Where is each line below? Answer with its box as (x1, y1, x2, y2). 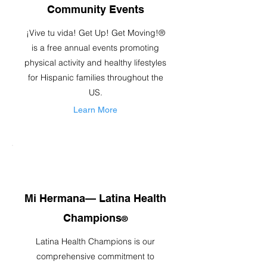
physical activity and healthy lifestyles (24, 57, 166, 68)
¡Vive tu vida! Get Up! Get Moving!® (26, 27, 165, 38)
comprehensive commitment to (36, 251, 154, 262)
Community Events (46, 3, 144, 15)
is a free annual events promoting (32, 42, 159, 53)
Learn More (73, 105, 117, 114)
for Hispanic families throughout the (27, 72, 163, 83)
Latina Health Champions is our (36, 236, 155, 247)
